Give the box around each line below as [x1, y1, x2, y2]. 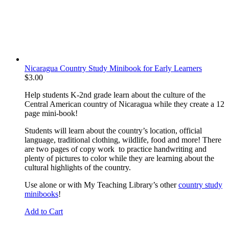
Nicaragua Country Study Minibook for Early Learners [25, 63, 202, 73]
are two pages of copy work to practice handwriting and [25, 144, 207, 153]
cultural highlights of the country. [25, 163, 131, 172]
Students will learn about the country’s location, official [25, 126, 202, 135]
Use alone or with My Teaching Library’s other [25, 180, 178, 189]
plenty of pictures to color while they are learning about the [25, 153, 214, 163]
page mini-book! [25, 108, 78, 118]
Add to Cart [25, 207, 63, 216]
